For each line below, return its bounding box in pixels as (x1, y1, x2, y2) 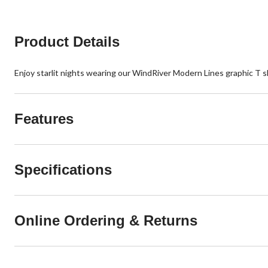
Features (14, 110, 74, 127)
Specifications (14, 161, 112, 178)
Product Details (14, 33, 120, 50)
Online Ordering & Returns (14, 212, 197, 229)
